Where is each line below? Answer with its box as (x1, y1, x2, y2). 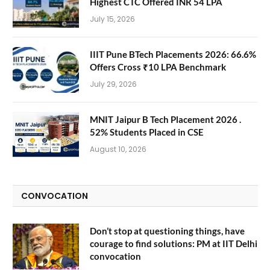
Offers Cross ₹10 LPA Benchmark (90, 61, 226, 73)
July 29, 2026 (90, 79, 137, 90)
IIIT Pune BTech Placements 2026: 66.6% (90, 49, 256, 60)
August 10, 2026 (90, 144, 146, 155)
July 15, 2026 (90, 14, 135, 25)
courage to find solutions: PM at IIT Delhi (90, 238, 257, 250)
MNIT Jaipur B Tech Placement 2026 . (90, 114, 241, 125)
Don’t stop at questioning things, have (90, 225, 245, 237)
